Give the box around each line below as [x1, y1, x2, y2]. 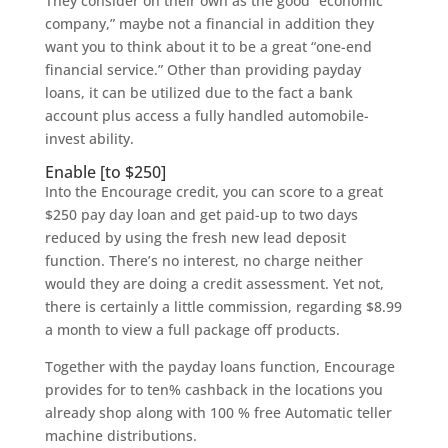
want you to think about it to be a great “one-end [44, 37, 372, 56]
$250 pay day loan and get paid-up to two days [44, 205, 358, 224]
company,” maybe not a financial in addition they [44, 14, 374, 33]
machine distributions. [44, 426, 197, 445]
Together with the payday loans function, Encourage [44, 357, 395, 376]
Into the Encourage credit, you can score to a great [44, 182, 383, 201]
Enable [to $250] [44, 161, 166, 183]
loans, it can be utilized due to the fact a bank [44, 83, 353, 102]
